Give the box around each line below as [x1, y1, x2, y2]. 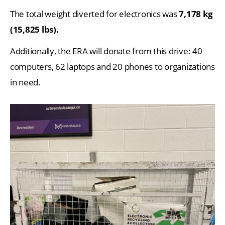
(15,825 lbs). [10, 23, 59, 35]
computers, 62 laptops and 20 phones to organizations [10, 60, 215, 72]
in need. [10, 76, 41, 88]
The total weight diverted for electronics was [10, 8, 179, 20]
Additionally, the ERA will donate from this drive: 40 [10, 45, 202, 57]
